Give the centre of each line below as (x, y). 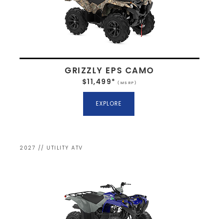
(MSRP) (126, 83)
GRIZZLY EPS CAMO (109, 70)
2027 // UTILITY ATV (51, 148)
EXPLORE (109, 103)
